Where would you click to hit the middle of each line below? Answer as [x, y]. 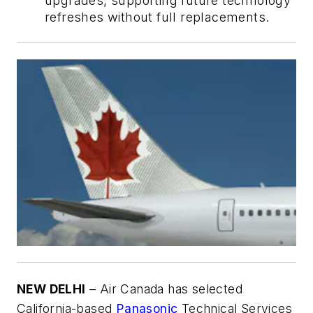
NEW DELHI [51, 289]
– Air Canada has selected [164, 289]
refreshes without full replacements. [157, 17]
